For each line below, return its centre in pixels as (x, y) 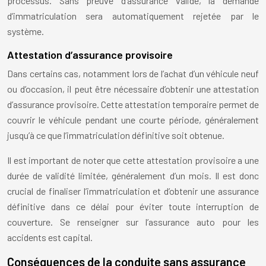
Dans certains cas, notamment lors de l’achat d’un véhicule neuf (133, 74)
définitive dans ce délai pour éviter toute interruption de (133, 207)
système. (26, 31)
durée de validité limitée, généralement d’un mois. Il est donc (133, 176)
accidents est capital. (50, 237)
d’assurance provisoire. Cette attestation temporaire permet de (133, 104)
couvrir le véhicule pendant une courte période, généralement (133, 120)
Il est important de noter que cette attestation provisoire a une (133, 160)
